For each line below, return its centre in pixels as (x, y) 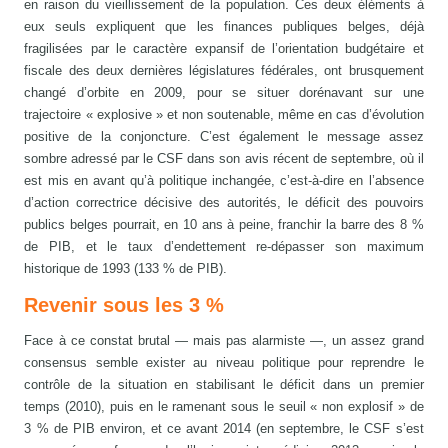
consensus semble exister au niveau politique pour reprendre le (224, 363)
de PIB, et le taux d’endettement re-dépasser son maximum (224, 247)
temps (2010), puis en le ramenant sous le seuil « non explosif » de (224, 407)
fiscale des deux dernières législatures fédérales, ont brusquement (224, 71)
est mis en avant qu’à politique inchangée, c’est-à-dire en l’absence (224, 181)
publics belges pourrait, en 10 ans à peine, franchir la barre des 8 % (224, 225)
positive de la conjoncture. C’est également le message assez (224, 137)
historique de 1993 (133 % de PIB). (126, 269)
